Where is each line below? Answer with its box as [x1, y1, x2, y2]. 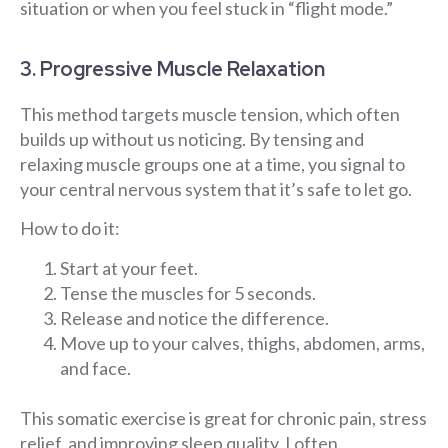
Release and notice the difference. [60, 306, 329, 329]
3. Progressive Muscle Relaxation [20, 55, 325, 82]
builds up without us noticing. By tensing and [20, 127, 364, 150]
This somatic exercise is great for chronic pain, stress [20, 406, 427, 429]
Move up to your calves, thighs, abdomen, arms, [60, 331, 425, 354]
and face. [60, 356, 131, 379]
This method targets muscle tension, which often [20, 102, 400, 125]
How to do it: [20, 217, 120, 240]
